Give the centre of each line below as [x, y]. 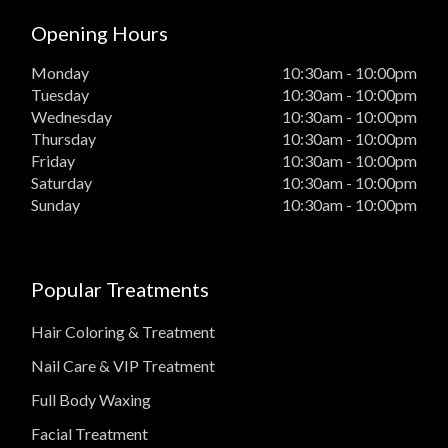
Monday [60, 73]
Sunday [56, 205]
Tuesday [60, 95]
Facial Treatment [90, 434]
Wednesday [72, 117]
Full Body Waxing [91, 400]
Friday [53, 161]
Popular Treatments [120, 289]
